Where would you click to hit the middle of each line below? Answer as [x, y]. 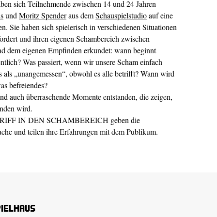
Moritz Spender [43, 15]
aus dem [81, 15]
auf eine [160, 15]
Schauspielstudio [121, 15]
